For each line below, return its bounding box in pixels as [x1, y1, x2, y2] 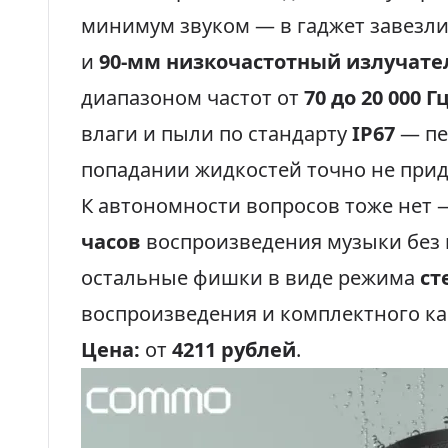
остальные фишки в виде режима [81, 264, 420, 291]
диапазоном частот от [81, 84, 304, 111]
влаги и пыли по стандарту [81, 120, 352, 147]
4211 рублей [172, 336, 296, 363]
